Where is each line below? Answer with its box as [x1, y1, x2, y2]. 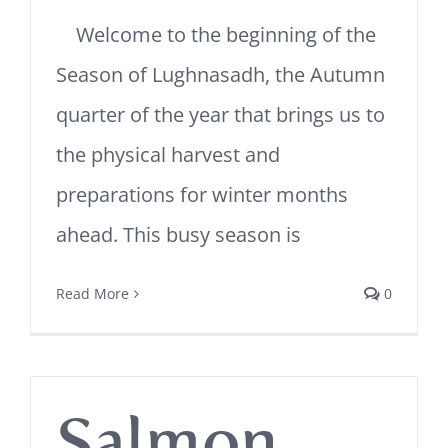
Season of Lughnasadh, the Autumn [56, 61, 385, 88]
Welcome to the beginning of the [56, 21, 376, 48]
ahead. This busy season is [56, 221, 301, 248]
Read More [56, 284, 129, 303]
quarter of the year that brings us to [56, 101, 385, 128]
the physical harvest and [56, 141, 280, 168]
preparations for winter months [56, 181, 348, 208]
